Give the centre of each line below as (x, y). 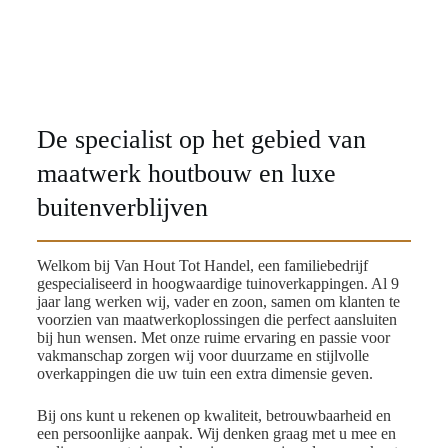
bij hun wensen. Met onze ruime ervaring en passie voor (213, 337)
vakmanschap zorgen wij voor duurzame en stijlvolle (202, 355)
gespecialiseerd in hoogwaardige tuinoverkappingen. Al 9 (217, 283)
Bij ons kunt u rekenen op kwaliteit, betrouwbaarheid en (213, 415)
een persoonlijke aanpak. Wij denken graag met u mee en (216, 433)
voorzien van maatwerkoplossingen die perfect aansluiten (216, 319)
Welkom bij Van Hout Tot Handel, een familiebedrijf (202, 265)
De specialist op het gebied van (201, 139)
